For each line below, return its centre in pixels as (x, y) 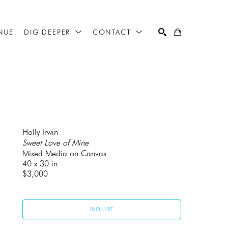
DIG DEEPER (49, 32)
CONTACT (113, 32)
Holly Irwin (40, 132)
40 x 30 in (40, 164)
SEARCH (162, 60)
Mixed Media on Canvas (64, 154)
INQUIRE (102, 209)
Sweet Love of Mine (55, 143)
